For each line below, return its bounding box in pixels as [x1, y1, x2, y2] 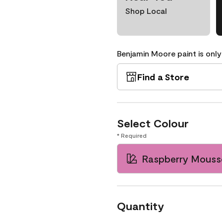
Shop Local [125, 6, 167, 15]
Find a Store [137, 71, 189, 82]
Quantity [117, 199, 164, 212]
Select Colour [117, 116, 189, 129]
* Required [117, 132, 147, 139]
